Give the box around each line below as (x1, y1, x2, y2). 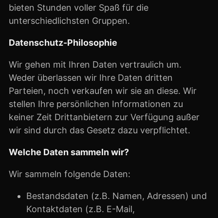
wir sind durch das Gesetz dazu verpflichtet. (9, 125, 190, 135)
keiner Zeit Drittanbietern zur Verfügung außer (9, 111, 200, 122)
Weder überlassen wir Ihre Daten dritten (9, 72, 173, 83)
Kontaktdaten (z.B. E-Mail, (26, 203, 135, 214)
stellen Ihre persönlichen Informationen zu (9, 98, 183, 109)
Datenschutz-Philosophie (9, 37, 117, 48)
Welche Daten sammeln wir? (9, 146, 129, 157)
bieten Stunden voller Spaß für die (9, 2, 148, 13)
